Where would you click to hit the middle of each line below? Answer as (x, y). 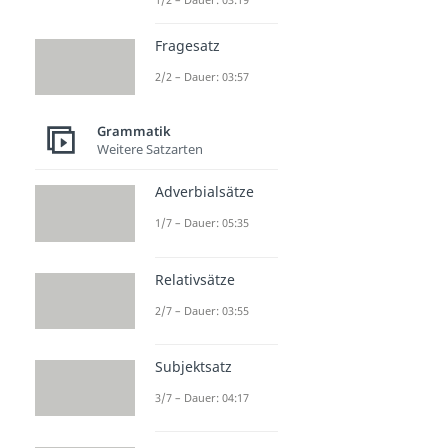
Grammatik (134, 130)
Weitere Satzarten (150, 148)
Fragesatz (187, 46)
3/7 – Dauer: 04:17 (202, 397)
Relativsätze (195, 279)
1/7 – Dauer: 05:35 (202, 223)
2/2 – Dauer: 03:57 (202, 77)
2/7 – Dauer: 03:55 (202, 310)
